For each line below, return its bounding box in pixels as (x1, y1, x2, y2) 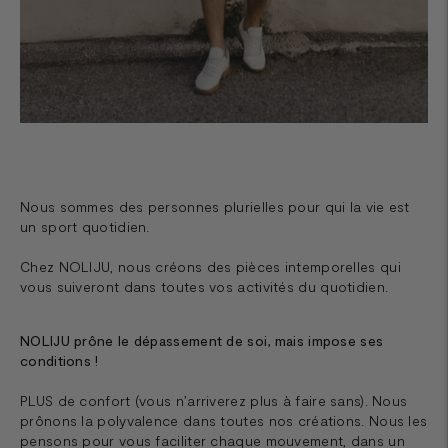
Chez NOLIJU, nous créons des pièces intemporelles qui (20, 257, 401, 275)
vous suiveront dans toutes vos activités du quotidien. (20, 277, 389, 295)
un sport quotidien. (20, 217, 163, 235)
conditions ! (20, 351, 99, 369)
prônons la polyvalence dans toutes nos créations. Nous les (20, 411, 428, 429)
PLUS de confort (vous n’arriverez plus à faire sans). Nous (20, 391, 408, 409)
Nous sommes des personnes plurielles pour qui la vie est (20, 197, 410, 215)
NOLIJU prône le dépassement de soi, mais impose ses (20, 331, 384, 349)
